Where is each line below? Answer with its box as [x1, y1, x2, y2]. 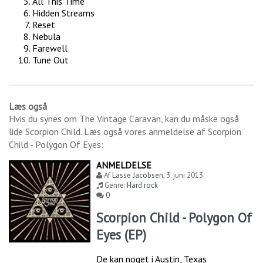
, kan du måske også [161, 113, 239, 125]
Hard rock [127, 180, 159, 191]
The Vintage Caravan [79, 113, 161, 125]
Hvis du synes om [9, 113, 79, 125]
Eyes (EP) [96, 226, 147, 244]
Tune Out [32, 54, 69, 66]
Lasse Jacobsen [112, 170, 164, 181]
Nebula [32, 31, 60, 43]
